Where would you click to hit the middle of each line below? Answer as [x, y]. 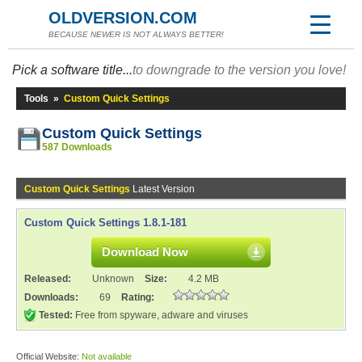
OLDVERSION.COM [123, 18]
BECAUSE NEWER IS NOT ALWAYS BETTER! [136, 34]
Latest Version [162, 189]
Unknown [113, 279]
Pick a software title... [72, 70]
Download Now [145, 252]
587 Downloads [77, 147]
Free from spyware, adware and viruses [160, 315]
